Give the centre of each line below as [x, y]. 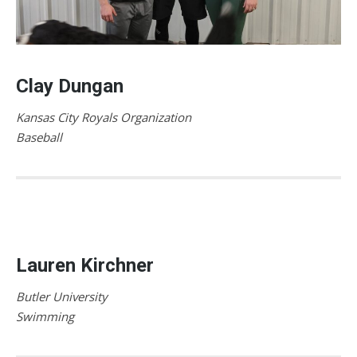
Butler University [62, 297]
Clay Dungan [70, 86]
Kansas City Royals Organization [104, 118]
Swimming [45, 317]
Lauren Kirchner [85, 266]
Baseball [39, 137]
